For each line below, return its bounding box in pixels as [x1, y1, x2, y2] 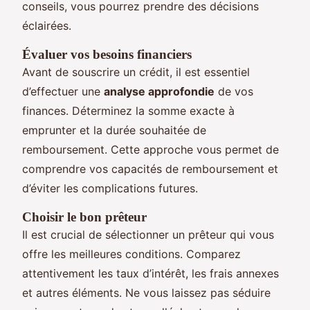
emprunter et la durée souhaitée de [22, 122, 206, 137]
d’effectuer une [22, 84, 104, 98]
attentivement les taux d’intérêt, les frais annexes [22, 266, 279, 280]
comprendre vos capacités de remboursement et [22, 161, 278, 176]
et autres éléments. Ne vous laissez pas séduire [22, 285, 271, 300]
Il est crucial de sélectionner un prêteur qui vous [22, 227, 274, 241]
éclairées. [22, 18, 71, 33]
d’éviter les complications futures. [22, 181, 198, 195]
